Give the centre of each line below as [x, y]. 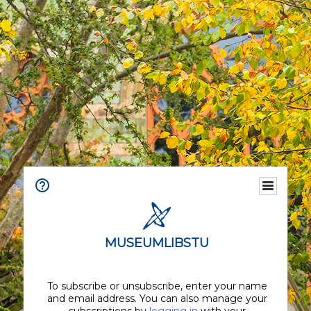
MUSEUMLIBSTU [157, 243]
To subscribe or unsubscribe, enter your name [157, 286]
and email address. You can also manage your [157, 299]
